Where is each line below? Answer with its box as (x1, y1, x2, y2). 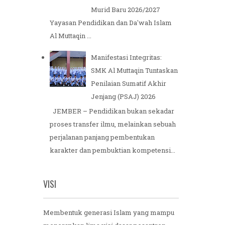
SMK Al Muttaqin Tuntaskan (91, 67, 178, 76)
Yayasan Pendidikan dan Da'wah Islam (50, 19, 172, 29)
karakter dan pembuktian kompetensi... (50, 146, 175, 156)
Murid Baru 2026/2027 (91, 6, 161, 16)
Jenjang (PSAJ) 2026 (91, 93, 156, 102)
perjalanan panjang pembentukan (50, 133, 155, 143)
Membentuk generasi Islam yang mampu (43, 208, 174, 218)
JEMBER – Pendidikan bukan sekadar (50, 107, 174, 117)
